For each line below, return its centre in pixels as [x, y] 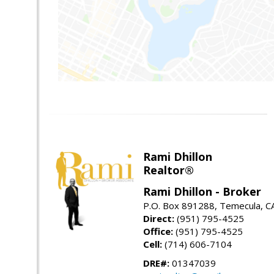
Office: [158, 231]
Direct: [159, 218]
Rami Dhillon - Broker [202, 191]
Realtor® [168, 170]
